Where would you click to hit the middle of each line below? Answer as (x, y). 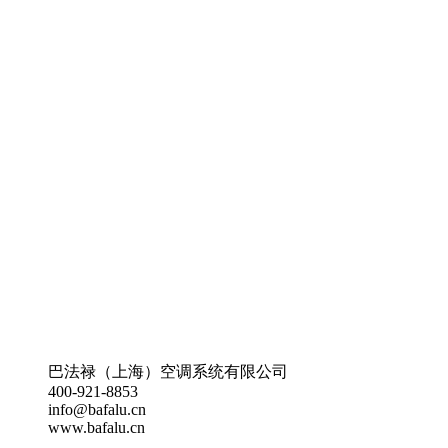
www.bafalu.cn (96, 427)
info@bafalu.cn (97, 409)
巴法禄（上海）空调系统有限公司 (168, 371)
